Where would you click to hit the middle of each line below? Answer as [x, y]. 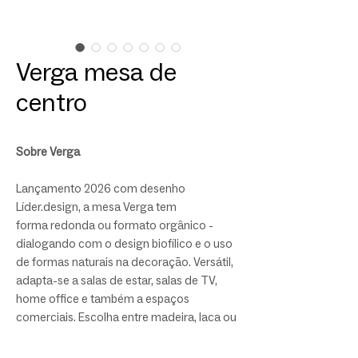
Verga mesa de [96, 72]
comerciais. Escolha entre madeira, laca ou [126, 317]
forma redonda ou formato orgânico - [115, 225]
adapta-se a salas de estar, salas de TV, [117, 280]
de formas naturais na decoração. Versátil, [125, 262]
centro [52, 102]
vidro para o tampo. [66, 336]
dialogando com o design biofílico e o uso [124, 244]
